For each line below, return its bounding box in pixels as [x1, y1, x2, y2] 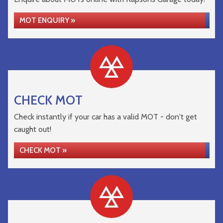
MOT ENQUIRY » [19, 16, 75, 25]
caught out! [14, 124, 51, 134]
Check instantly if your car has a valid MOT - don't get [14, 112, 197, 121]
